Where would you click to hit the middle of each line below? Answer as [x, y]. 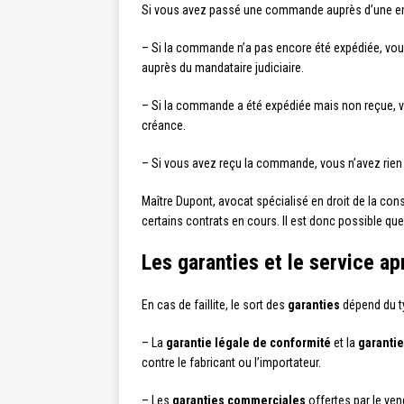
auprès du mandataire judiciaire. [223, 68]
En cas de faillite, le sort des [215, 305]
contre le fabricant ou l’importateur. [231, 363]
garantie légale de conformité [248, 343]
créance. [164, 125]
